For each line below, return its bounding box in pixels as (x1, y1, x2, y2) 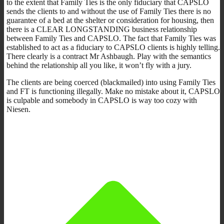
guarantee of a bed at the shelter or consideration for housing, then (6, 15, 214, 24)
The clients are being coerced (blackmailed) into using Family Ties (6, 77, 215, 86)
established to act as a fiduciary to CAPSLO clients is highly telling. (6, 42, 220, 51)
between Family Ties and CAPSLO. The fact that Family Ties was (6, 33, 216, 42)
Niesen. (6, 104, 30, 113)
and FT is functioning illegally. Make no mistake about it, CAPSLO (6, 86, 220, 95)
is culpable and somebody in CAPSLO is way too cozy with (6, 95, 197, 104)
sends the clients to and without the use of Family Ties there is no (6, 6, 211, 15)
